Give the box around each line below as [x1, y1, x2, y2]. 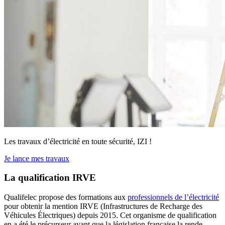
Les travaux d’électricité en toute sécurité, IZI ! [4, 137, 152, 146]
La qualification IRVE [4, 172, 96, 183]
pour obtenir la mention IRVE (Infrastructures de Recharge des [4, 202, 202, 211]
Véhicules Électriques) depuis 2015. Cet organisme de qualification [4, 211, 216, 220]
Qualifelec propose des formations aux [4, 193, 128, 202]
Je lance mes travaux [4, 154, 69, 163]
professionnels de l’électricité [128, 193, 219, 202]
